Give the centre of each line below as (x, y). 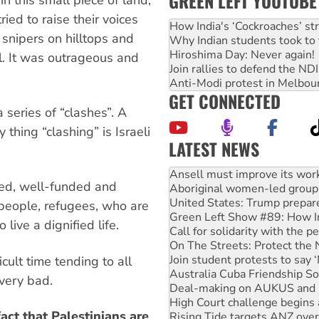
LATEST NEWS (214, 148)
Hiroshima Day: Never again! (242, 54)
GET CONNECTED (225, 101)
